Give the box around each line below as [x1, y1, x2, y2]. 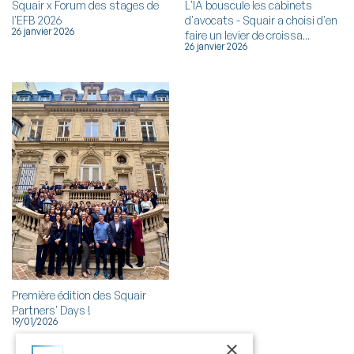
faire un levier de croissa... [185, 28, 310, 43]
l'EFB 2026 [12, 13, 62, 28]
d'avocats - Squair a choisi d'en [185, 13, 337, 28]
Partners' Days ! [12, 303, 91, 318]
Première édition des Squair [12, 288, 146, 303]
